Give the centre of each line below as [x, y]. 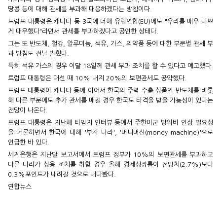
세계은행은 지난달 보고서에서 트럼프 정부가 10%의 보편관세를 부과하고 [110, 155]
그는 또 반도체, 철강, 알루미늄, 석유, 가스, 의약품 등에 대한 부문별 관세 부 [110, 44]
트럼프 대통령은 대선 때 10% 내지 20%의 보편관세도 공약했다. [97, 78]
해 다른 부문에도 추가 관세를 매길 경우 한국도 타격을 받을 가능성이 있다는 [110, 101]
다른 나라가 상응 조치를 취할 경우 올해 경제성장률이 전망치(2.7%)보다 [110, 165]
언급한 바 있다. [29, 143]
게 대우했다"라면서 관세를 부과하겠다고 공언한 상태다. [83, 32]
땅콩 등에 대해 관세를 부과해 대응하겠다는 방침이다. [80, 9]
